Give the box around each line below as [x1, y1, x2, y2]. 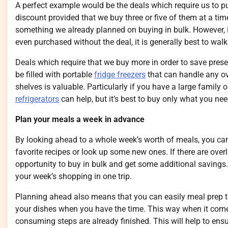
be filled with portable [15, 70, 94, 80]
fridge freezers [94, 70, 146, 80]
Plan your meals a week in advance [15, 115, 145, 125]
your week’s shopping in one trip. [15, 172, 132, 182]
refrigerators [15, 94, 59, 104]
